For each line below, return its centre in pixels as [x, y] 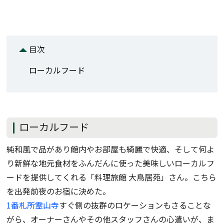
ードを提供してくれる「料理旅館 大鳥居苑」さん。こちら [112, 177]
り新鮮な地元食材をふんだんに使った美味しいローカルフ [111, 163]
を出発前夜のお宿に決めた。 [59, 191]
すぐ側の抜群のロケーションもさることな [135, 205]
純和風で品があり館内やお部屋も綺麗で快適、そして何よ [111, 149]
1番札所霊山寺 [33, 205]
